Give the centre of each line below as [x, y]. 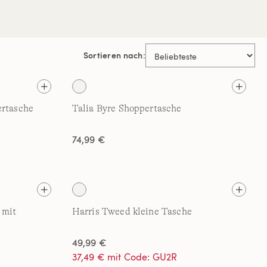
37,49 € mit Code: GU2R [125, 257]
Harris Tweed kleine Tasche [132, 212]
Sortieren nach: [114, 55]
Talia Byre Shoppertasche [127, 108]
